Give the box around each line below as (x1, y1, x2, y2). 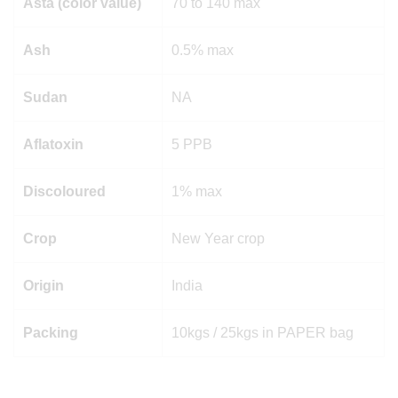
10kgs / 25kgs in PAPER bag (171, 325, 357, 341)
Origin (23, 278, 64, 294)
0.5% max (171, 43, 234, 59)
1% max (171, 184, 222, 200)
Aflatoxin (23, 137, 84, 153)
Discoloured (23, 184, 106, 200)
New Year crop (171, 231, 265, 247)
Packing (23, 325, 78, 341)
